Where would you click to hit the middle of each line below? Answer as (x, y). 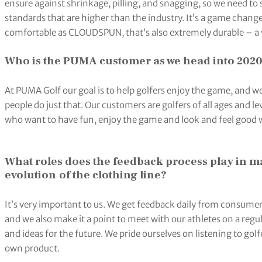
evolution (30, 175)
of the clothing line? (114, 175)
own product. (32, 248)
